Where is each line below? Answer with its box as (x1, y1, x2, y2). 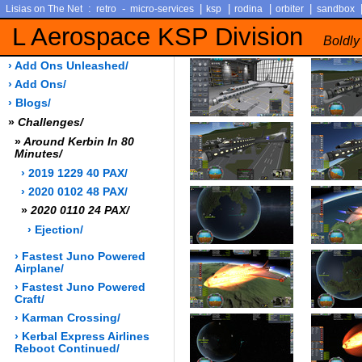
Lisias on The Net (5, 2, 82, 15)
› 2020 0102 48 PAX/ (21, 185, 128, 198)
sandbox (316, 2, 355, 15)
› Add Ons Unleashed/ (8, 59, 129, 72)
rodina (234, 2, 263, 15)
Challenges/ (15, 116, 84, 128)
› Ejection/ (27, 223, 84, 236)
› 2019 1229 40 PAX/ (21, 166, 128, 179)
